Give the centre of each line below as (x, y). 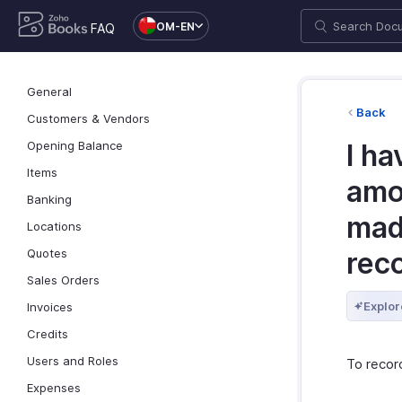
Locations (54, 226)
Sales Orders (63, 280)
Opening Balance (75, 145)
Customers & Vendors (88, 118)
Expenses (54, 388)
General (49, 92)
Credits (48, 334)
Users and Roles (73, 361)
